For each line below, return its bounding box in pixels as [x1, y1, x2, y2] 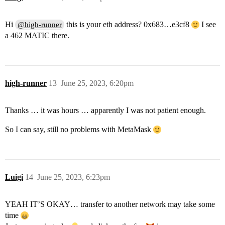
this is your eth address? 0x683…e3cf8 [64, 20, 192, 29]
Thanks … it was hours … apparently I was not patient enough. [5, 105, 206, 115]
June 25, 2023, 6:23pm [37, 172, 110, 181]
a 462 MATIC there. [5, 31, 69, 40]
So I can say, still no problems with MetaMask [5, 125, 153, 134]
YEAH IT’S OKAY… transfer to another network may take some [5, 199, 215, 208]
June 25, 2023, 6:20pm [61, 78, 134, 87]
